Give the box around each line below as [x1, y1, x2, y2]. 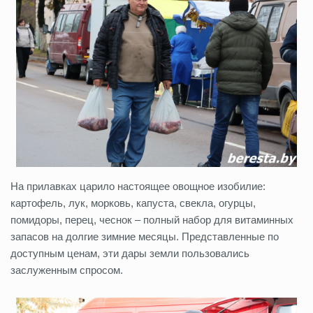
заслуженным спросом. [10, 264, 123, 277]
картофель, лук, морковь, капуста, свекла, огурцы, [10, 197, 256, 210]
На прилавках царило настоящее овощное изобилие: [10, 180, 265, 193]
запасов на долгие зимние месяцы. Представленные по [10, 231, 279, 243]
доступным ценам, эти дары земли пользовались [10, 247, 249, 260]
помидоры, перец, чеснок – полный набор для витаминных [10, 214, 293, 226]
